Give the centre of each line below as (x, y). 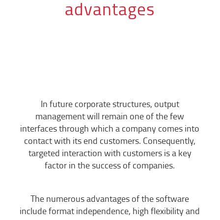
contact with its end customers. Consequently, (110, 141)
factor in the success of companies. (110, 165)
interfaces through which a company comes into (110, 128)
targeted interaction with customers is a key (110, 153)
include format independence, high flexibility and (110, 210)
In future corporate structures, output (110, 104)
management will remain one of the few (110, 116)
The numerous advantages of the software (110, 198)
